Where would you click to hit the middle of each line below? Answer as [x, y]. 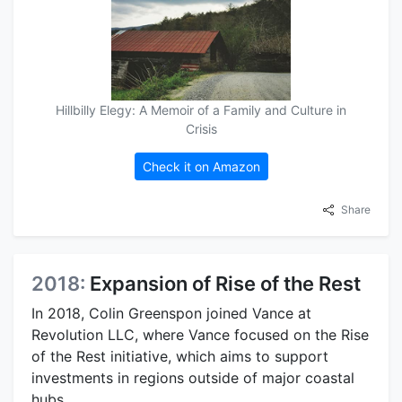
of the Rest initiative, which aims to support [180, 356]
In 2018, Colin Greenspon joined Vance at [171, 313]
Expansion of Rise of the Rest [225, 283]
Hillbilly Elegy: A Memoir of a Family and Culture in [201, 109]
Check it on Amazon [201, 166]
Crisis [201, 128]
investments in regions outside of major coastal [193, 377]
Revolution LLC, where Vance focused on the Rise [200, 334]
